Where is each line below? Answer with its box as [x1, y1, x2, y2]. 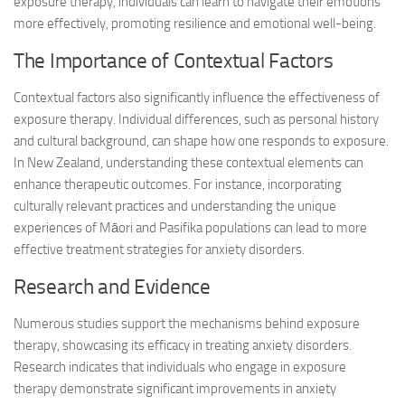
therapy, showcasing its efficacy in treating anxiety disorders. [14, 337, 352, 353]
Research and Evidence [14, 275, 211, 299]
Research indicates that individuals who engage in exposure [14, 359, 346, 375]
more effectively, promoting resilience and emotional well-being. [14, 15, 376, 32]
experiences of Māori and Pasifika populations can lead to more [14, 220, 367, 236]
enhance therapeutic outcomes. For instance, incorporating [14, 176, 342, 193]
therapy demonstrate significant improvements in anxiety [14, 381, 336, 397]
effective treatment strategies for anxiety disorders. [14, 241, 305, 258]
